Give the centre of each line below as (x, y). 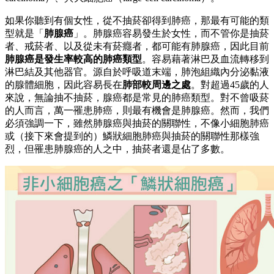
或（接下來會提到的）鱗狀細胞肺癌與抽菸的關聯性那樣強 (132, 136)
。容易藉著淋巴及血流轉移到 (206, 59)
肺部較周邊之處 (157, 84)
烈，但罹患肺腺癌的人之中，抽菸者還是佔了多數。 (117, 149)
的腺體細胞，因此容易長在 (64, 84)
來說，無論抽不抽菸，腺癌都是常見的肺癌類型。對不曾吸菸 (137, 97)
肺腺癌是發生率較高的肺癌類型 (73, 59)
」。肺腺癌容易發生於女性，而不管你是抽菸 (171, 33)
